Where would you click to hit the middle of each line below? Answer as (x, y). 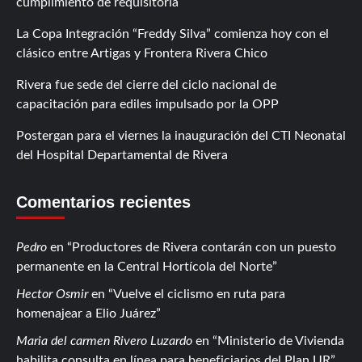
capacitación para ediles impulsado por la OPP (147, 104)
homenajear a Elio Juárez (86, 313)
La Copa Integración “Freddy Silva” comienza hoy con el (173, 34)
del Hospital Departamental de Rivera (122, 155)
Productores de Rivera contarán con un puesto (204, 247)
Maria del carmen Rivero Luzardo (104, 341)
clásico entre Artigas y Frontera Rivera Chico (142, 53)
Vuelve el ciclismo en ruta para (199, 294)
